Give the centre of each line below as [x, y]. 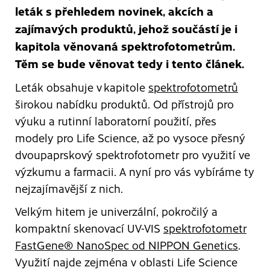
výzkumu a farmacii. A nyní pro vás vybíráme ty [135, 172]
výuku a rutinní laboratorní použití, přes [116, 121]
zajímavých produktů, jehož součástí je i [126, 28]
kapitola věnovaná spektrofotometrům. [125, 46]
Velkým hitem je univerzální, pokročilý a [116, 212]
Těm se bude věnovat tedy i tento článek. [130, 63]
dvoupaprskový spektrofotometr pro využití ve [133, 155]
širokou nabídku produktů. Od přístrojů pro [124, 104]
